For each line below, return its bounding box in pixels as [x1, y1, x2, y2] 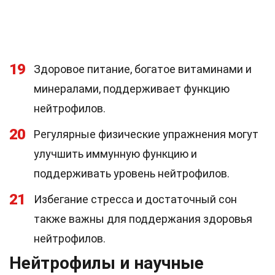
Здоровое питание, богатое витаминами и [34, 63, 252, 76]
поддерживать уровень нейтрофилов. [34, 167, 230, 180]
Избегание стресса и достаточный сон [34, 193, 237, 206]
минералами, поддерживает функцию [34, 82, 230, 95]
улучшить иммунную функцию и [34, 147, 197, 160]
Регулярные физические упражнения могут [34, 128, 258, 141]
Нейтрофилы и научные [9, 253, 204, 273]
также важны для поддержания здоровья [34, 212, 252, 225]
